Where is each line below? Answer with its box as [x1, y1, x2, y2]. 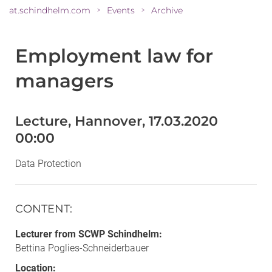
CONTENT [15, 202, 70, 216]
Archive [151, 4, 183, 16]
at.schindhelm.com [9, 4, 90, 16]
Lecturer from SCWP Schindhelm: [15, 228, 162, 240]
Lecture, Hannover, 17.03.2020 [15, 112, 218, 129]
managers [15, 69, 114, 92]
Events [107, 4, 135, 16]
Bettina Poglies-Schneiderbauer [15, 242, 149, 254]
